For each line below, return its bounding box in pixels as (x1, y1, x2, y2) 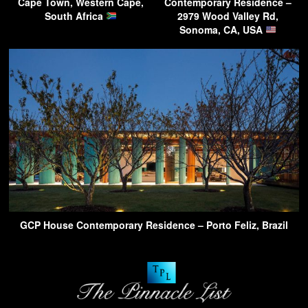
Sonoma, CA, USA (179, 22, 265, 36)
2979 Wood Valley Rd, (177, 8, 278, 23)
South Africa (44, 8, 106, 23)
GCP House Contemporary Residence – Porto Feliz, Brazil (20, 218, 288, 232)
